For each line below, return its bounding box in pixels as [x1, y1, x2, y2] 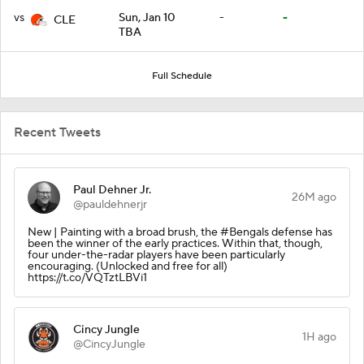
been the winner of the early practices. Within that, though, [28, 236, 323, 251]
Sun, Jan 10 [119, 10, 175, 25]
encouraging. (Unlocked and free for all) [28, 258, 227, 274]
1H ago [302, 329, 336, 344]
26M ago [292, 189, 336, 205]
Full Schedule [152, 69, 212, 82]
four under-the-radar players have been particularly [28, 247, 285, 262]
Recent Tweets [14, 123, 101, 141]
